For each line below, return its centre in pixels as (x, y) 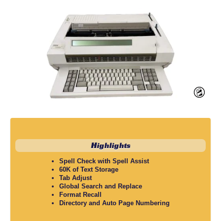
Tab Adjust (75, 178)
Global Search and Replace (100, 186)
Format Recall (80, 195)
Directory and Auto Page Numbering (114, 203)
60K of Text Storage (89, 170)
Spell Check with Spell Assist (104, 161)
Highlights (110, 146)
